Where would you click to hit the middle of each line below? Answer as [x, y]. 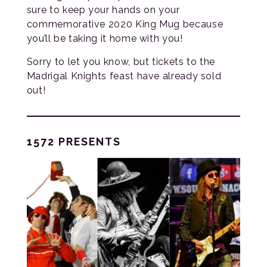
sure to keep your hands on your [103, 10]
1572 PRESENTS [74, 141]
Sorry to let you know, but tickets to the [121, 61]
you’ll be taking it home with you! [105, 38]
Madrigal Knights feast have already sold [124, 76]
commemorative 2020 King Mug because [125, 24]
